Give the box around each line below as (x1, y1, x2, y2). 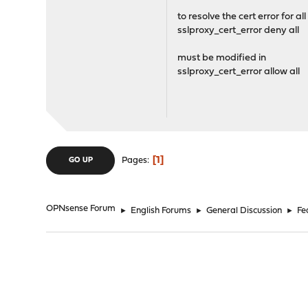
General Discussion (206, 206, 283, 216)
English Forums (131, 206, 192, 216)
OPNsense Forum (46, 204, 116, 214)
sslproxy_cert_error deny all (177, 25, 300, 36)
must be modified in (177, 53, 267, 64)
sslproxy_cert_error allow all (177, 67, 300, 78)
